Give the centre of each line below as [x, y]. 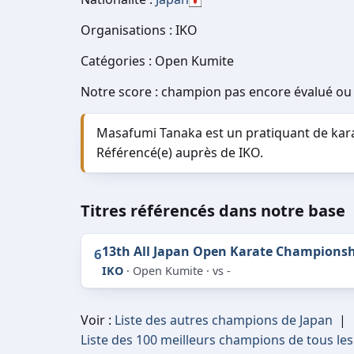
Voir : [98, 320]
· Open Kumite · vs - [177, 271]
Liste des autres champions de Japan [224, 320]
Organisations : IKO [139, 30]
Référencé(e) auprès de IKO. [180, 153]
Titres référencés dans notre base [213, 211]
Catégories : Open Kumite [157, 61]
